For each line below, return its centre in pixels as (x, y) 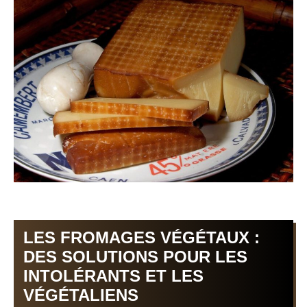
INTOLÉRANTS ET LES (113, 275)
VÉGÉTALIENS (81, 295)
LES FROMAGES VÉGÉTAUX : (142, 237)
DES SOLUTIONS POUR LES (135, 256)
